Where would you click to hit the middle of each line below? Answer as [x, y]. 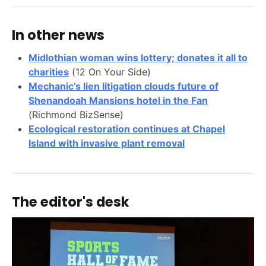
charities [49, 72]
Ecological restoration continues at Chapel [127, 129]
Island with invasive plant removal [107, 143]
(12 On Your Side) [110, 72]
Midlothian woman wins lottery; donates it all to [138, 58]
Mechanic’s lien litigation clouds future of [123, 86]
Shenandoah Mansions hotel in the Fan [118, 101]
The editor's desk [71, 202]
